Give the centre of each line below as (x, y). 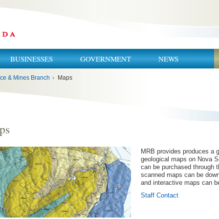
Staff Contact (160, 195)
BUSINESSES (32, 59)
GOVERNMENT (106, 59)
